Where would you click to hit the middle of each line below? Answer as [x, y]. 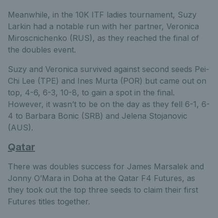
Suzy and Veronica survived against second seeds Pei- [109, 69]
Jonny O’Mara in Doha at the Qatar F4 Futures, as [101, 178]
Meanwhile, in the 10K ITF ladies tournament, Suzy [102, 15]
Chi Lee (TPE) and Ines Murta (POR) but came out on [107, 81]
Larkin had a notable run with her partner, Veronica [103, 26]
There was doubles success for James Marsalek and [106, 166]
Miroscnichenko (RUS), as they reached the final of [103, 38]
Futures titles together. [49, 201]
